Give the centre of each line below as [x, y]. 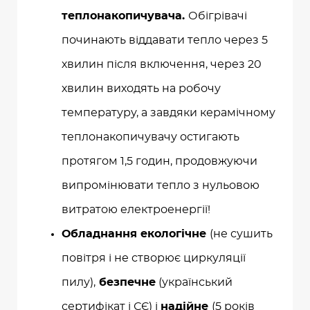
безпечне [126, 283]
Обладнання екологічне [136, 234]
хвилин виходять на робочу [141, 89]
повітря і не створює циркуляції [154, 258]
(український [194, 283]
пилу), [79, 283]
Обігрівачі [218, 16]
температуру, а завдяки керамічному [168, 113]
